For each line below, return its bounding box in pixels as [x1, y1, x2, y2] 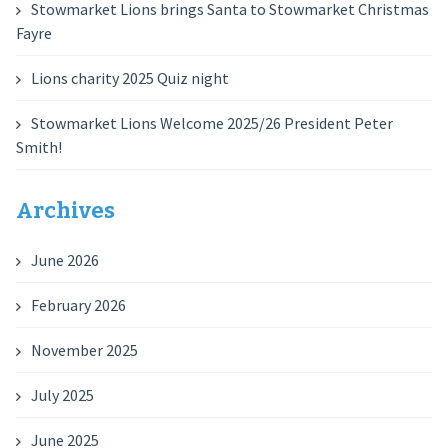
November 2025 [30, 340, 138, 360]
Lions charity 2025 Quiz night [30, 68, 229, 88]
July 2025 [30, 385, 94, 405]
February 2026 [30, 295, 126, 315]
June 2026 [30, 250, 99, 270]
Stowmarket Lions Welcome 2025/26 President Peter [30, 113, 393, 133]
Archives [15, 197, 115, 224]
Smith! [15, 137, 62, 157]
